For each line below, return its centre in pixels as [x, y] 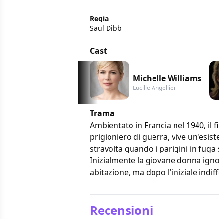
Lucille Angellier [154, 88]
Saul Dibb [106, 28]
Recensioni [121, 210]
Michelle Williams [167, 78]
